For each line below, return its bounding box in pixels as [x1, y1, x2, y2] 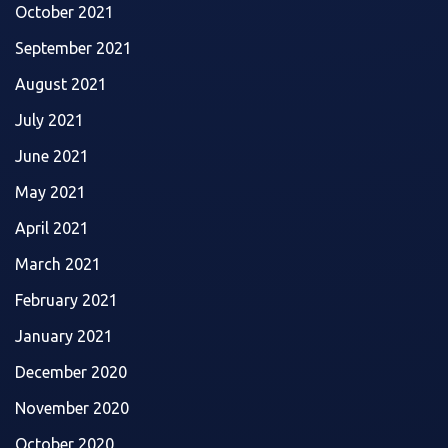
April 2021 [15, 218, 89, 237]
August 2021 [15, 74, 107, 93]
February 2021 [15, 290, 118, 309]
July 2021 [15, 110, 84, 129]
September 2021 [15, 38, 132, 57]
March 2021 [15, 254, 101, 273]
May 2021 [15, 182, 86, 201]
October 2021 [15, 2, 114, 21]
